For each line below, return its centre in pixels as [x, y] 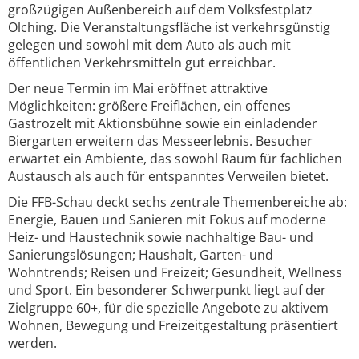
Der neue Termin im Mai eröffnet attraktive [138, 88]
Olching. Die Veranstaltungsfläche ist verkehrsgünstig [169, 27]
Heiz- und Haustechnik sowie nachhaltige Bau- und [161, 237]
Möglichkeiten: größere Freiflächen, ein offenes [149, 106]
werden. [32, 343]
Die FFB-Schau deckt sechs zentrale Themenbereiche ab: [177, 202]
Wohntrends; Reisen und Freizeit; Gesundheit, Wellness [175, 272]
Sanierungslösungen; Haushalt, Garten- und [141, 255]
